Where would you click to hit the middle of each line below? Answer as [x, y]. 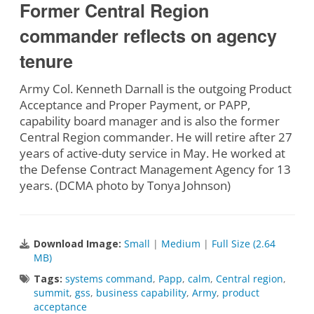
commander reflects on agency [148, 36]
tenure [46, 61]
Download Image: [78, 244]
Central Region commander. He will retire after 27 [156, 137]
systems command [109, 279]
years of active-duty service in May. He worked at [152, 153]
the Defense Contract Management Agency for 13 [155, 170]
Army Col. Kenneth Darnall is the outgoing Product [155, 89]
